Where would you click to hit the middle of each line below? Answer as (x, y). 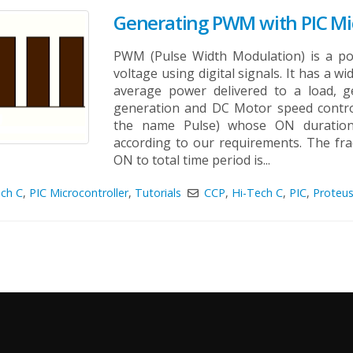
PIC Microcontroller (79, 193)
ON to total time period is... (192, 160)
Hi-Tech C (257, 193)
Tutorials (158, 193)
